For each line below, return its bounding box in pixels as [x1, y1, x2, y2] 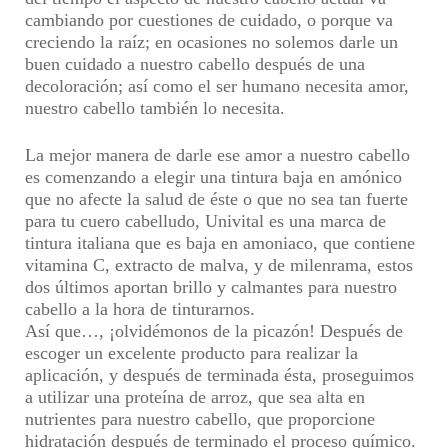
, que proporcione [247, 409, 375, 429]
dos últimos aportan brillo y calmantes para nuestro [25, 277, 397, 297]
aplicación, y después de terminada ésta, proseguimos [25, 365, 414, 385]
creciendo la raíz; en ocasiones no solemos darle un [25, 32, 398, 52]
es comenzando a [25, 167, 154, 187]
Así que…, [25, 321, 109, 341]
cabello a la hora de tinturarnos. [25, 299, 255, 319]
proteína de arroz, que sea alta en [125, 387, 365, 407]
